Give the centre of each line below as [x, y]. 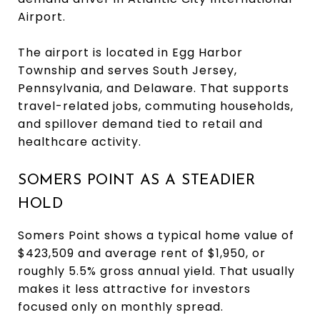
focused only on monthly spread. [121, 306]
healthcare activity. [80, 141]
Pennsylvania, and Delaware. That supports [154, 88]
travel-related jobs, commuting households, [156, 106]
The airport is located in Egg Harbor [130, 52]
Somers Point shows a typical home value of [156, 235]
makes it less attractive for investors [134, 289]
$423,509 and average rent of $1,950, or [142, 253]
